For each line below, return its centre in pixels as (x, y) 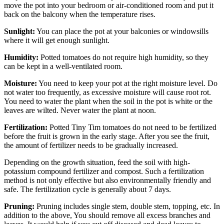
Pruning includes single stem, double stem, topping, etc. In (127, 206)
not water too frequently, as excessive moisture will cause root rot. (107, 92)
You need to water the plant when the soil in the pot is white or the (108, 101)
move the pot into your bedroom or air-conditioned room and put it (109, 5)
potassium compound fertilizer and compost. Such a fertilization (104, 171)
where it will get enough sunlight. (57, 40)
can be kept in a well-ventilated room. (63, 66)
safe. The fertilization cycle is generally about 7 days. (87, 189)
